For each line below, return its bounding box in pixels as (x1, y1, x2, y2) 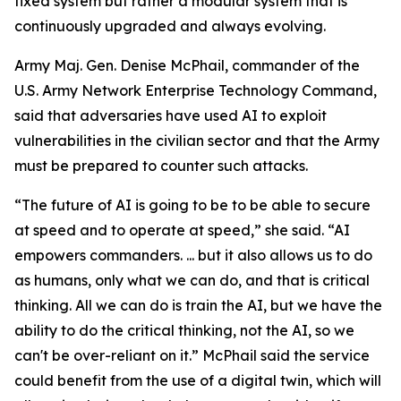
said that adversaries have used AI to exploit (14, 107, 327, 124)
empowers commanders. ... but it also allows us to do (14, 246, 372, 264)
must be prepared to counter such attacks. (14, 157, 308, 175)
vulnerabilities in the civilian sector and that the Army (14, 132, 380, 149)
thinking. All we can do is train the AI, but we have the (14, 296, 382, 314)
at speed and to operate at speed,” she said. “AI (14, 221, 350, 239)
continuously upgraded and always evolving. (14, 17, 326, 35)
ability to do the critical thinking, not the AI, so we (14, 321, 354, 339)
